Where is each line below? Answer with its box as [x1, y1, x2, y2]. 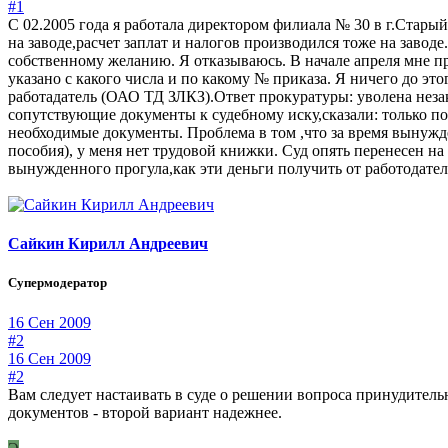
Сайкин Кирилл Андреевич [8, 235, 208, 253]
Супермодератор [8, 275, 107, 291]
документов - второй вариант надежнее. [8, 403, 282, 421]
